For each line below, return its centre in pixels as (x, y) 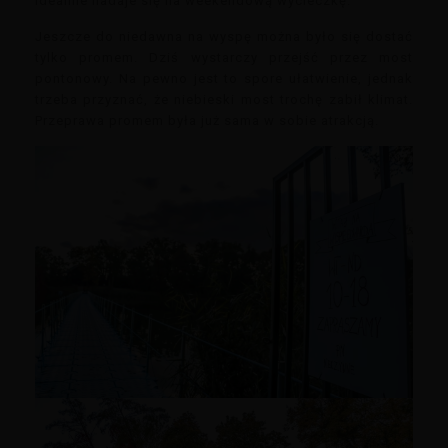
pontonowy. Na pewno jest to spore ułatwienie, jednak (224, 79)
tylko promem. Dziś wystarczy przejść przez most (224, 58)
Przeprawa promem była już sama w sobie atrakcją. (207, 121)
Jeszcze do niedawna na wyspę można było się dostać (224, 37)
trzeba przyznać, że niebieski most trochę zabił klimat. (224, 100)
